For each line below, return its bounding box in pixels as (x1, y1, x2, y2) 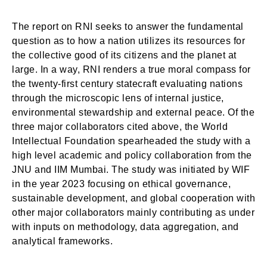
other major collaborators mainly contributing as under (12, 207, 254, 218)
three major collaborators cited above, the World (12, 122, 228, 132)
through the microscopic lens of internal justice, (12, 93, 224, 103)
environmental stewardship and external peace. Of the (12, 107, 254, 117)
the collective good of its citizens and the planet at (12, 50, 237, 60)
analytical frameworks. (12, 236, 116, 246)
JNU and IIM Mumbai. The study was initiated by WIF (12, 164, 250, 175)
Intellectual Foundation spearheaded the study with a (12, 136, 250, 146)
